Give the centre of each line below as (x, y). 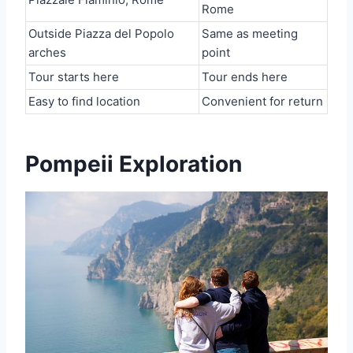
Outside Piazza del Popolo (101, 33)
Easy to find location (84, 101)
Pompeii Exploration (134, 164)
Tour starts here (74, 77)
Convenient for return (262, 101)
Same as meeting (250, 33)
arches (47, 52)
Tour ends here (245, 77)
